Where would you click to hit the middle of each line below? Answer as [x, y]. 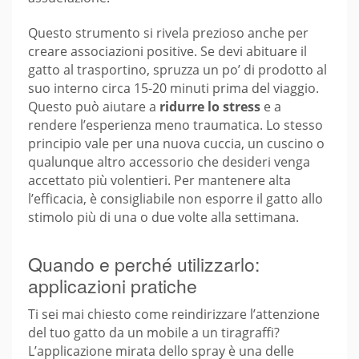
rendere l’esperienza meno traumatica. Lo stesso [175, 125]
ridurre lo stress [210, 107]
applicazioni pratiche [113, 285]
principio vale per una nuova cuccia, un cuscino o [176, 144]
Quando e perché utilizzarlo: [144, 264]
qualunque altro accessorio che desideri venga [169, 162]
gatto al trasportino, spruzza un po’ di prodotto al [177, 70]
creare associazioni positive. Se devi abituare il [167, 52]
